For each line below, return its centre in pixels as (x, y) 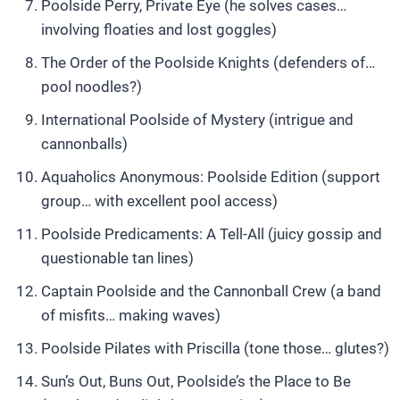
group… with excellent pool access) (159, 201)
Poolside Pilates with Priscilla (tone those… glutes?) (215, 348)
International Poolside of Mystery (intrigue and (197, 120)
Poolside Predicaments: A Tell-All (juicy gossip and (212, 234)
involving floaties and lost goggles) (159, 29)
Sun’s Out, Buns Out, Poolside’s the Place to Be (196, 381)
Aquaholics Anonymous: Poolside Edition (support (211, 177)
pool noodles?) (92, 87)
